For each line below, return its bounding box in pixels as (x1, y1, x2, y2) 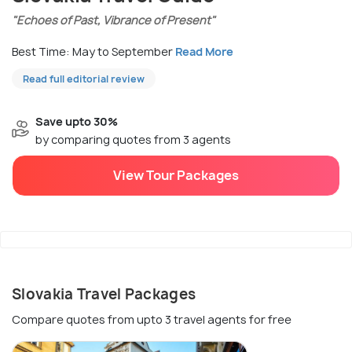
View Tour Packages (113, 167, 239, 185)
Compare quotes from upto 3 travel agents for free (12, 312, 291, 328)
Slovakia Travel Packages (12, 284, 196, 305)
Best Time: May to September (12, 44, 175, 60)
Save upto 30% (35, 114, 118, 130)
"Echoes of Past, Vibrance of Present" (12, 13, 215, 28)
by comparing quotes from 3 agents (35, 132, 231, 148)
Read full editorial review (23, 72, 145, 86)
